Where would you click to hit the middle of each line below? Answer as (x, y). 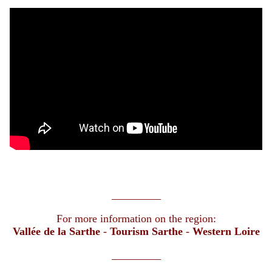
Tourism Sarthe (146, 231)
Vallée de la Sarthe (56, 231)
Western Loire (226, 231)
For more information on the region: (136, 218)
